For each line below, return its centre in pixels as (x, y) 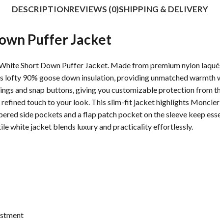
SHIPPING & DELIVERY (164, 9)
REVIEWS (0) (94, 9)
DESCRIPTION (41, 9)
